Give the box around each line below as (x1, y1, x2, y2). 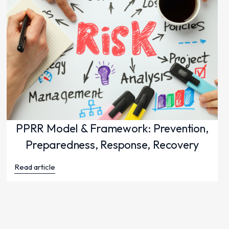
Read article (14, 162, 55, 172)
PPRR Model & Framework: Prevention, (16, 121, 209, 136)
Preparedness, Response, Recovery (26, 138, 199, 152)
